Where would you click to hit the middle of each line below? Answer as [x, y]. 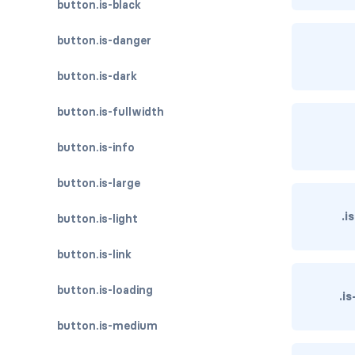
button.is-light [97, 219]
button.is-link [94, 254]
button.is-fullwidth [111, 112]
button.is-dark [97, 76]
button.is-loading [105, 290]
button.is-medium [107, 326]
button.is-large [99, 183]
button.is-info [96, 147]
